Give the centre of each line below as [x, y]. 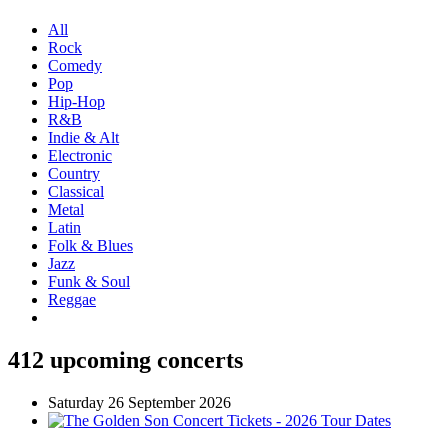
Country [74, 174]
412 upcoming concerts [125, 360]
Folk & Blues [90, 246]
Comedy [75, 66]
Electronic [80, 156]
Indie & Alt [83, 138]
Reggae [72, 300]
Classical [76, 192]
